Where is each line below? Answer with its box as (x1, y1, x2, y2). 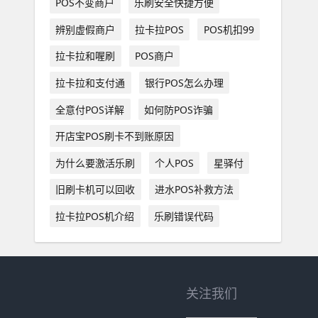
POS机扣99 (203, 22, 254, 36)
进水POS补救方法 (154, 182, 234, 197)
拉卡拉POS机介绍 (55, 209, 135, 224)
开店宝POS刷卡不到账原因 (55, 129, 175, 143)
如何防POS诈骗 (143, 102, 213, 116)
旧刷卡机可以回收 (55, 182, 136, 197)
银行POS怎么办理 (144, 76, 224, 90)
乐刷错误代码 (153, 209, 214, 224)
